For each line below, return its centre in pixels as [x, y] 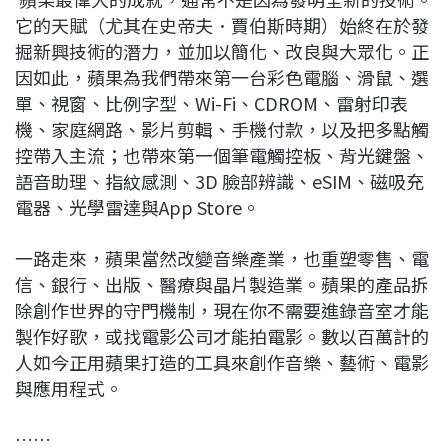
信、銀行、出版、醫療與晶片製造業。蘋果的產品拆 [222, 284]
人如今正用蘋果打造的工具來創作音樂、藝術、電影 [222, 362]
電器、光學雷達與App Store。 [137, 207]
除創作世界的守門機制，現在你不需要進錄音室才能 [222, 310]
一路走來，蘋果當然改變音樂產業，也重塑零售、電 [222, 258]
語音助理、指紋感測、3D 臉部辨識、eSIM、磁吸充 [219, 181]
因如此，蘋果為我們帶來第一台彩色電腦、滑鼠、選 [222, 77]
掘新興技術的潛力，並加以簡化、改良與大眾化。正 [222, 51]
